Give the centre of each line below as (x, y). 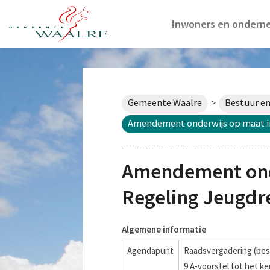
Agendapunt (150, 250)
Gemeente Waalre (165, 103)
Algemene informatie (164, 229)
